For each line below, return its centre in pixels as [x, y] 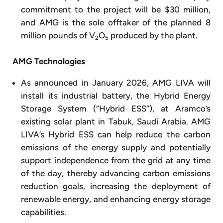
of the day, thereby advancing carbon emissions [116, 173]
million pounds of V [58, 36]
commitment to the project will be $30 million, [116, 10]
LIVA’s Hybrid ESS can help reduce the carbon [116, 134]
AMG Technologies [49, 61]
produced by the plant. [153, 36]
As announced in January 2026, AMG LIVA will [116, 82]
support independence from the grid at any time [116, 160]
